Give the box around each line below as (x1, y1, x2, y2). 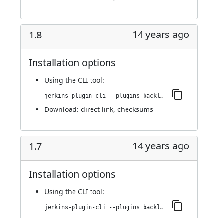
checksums (117, 105, 153, 114)
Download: (44, 105, 81, 114)
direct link (81, 105, 113, 114)
